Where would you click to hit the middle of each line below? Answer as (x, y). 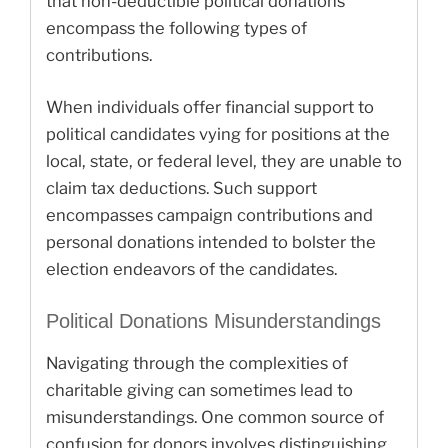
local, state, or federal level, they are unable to (224, 160)
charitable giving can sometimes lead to (199, 390)
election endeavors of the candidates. (191, 268)
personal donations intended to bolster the (211, 241)
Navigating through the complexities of (197, 363)
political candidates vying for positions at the (218, 133)
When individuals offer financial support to (210, 106)
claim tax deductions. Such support (181, 187)
